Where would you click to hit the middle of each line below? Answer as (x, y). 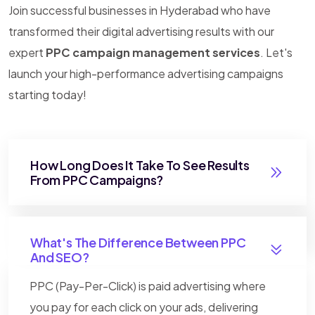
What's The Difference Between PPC (138, 242)
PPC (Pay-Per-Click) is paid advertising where (148, 285)
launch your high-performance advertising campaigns (146, 73)
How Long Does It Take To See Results (140, 165)
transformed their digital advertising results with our (141, 31)
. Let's (276, 52)
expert (27, 52)
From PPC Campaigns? (97, 179)
